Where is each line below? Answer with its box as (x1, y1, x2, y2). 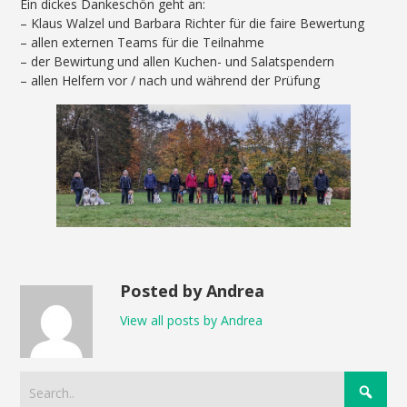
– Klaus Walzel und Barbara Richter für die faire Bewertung (20, 15, 365, 33)
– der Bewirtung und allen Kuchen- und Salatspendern (20, 53, 335, 71)
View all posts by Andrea (120, 312, 263, 330)
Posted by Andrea (120, 280, 265, 303)
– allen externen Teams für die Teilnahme (20, 34, 265, 52)
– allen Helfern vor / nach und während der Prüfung (20, 72, 321, 90)
